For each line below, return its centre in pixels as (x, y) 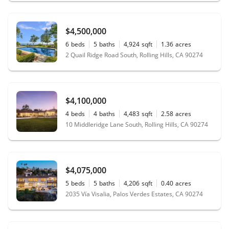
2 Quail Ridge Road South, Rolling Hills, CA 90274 (134, 55)
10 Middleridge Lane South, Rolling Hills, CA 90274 (137, 124)
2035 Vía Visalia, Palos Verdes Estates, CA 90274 (134, 194)
